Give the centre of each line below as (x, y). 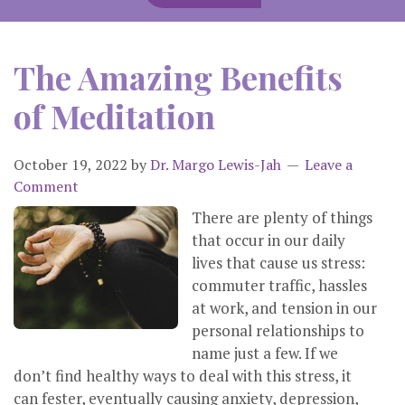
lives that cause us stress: (278, 263)
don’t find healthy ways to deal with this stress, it (183, 376)
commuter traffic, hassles (279, 286)
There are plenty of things (282, 218)
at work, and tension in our (284, 308)
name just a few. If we (265, 353)
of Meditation (114, 116)
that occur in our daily (268, 240)
